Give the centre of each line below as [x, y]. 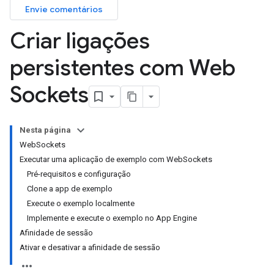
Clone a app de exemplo [70, 189]
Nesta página [45, 130]
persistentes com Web [123, 68]
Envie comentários [64, 9]
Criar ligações [80, 41]
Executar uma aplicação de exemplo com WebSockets [116, 159]
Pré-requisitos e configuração [79, 174]
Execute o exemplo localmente [81, 203]
